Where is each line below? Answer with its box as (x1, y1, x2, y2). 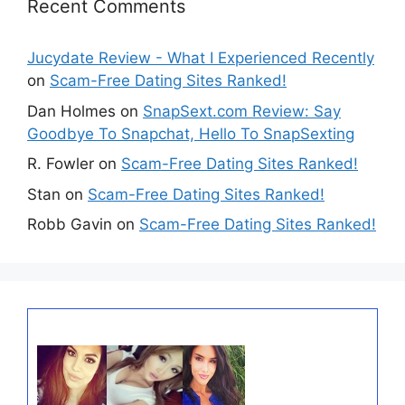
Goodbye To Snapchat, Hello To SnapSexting (27, 124, 354, 143)
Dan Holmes (27, 101, 116, 120)
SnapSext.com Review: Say (143, 101, 341, 120)
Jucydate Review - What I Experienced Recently (27, 49, 374, 68)
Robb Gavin (27, 215, 112, 234)
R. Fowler (27, 155, 94, 174)
